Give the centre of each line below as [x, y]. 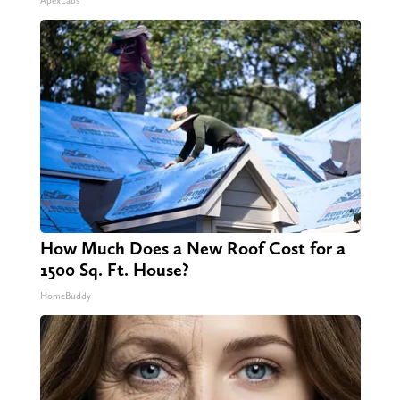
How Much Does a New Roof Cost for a [192, 249]
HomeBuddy [65, 296]
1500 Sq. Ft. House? [114, 270]
